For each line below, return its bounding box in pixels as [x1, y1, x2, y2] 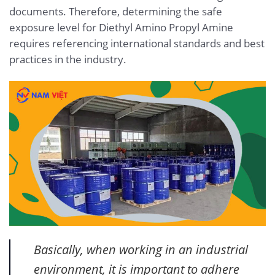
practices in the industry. [9, 52, 126, 66]
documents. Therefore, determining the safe [9, 4, 222, 18]
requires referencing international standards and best [9, 36, 265, 50]
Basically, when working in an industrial [33, 240, 248, 258]
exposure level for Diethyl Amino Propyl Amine [9, 20, 233, 34]
